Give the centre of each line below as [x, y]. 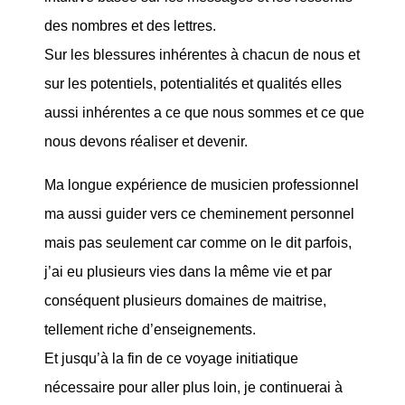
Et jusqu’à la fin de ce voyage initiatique [171, 358]
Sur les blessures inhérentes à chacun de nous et [202, 55]
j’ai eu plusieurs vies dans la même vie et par [188, 272]
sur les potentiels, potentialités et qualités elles [193, 84]
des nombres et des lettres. [130, 26]
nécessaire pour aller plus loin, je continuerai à [193, 387]
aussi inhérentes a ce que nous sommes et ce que [204, 113]
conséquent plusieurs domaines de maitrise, [185, 301]
